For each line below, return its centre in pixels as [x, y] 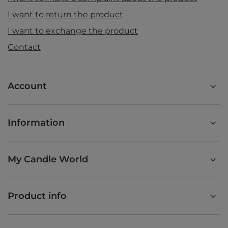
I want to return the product [65, 15]
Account [27, 86]
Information [36, 123]
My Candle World [48, 160]
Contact [24, 47]
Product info [37, 196]
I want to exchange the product [73, 31]
